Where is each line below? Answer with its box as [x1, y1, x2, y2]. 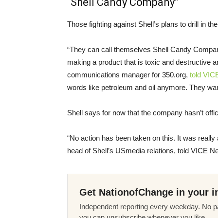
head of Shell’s [67, 146, 115, 155]
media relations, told [126, 146, 191, 155]
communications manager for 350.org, [67, 70, 190, 79]
